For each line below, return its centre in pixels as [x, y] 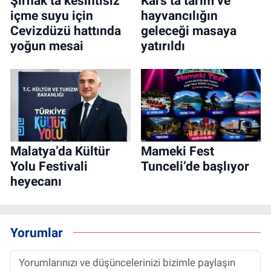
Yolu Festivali [49, 166]
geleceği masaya [188, 31]
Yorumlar [37, 233]
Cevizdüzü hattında [66, 31]
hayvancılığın [179, 15]
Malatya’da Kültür [60, 151]
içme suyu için [52, 15]
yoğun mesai [47, 46]
